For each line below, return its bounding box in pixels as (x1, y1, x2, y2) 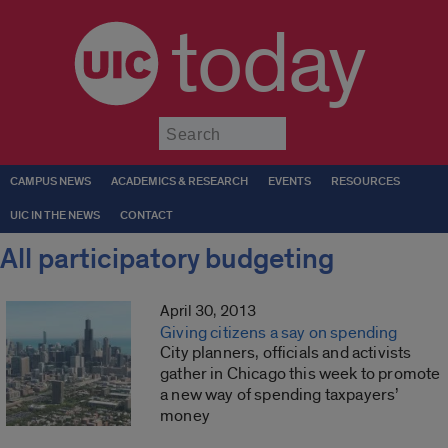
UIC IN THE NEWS (10, 208, 100, 223)
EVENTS (268, 174, 311, 189)
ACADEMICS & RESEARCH (111, 174, 248, 189)
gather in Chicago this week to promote (160, 363, 441, 385)
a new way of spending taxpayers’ (160, 384, 399, 406)
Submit (285, 116, 337, 135)
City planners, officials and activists (160, 342, 412, 364)
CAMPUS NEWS (10, 174, 91, 189)
